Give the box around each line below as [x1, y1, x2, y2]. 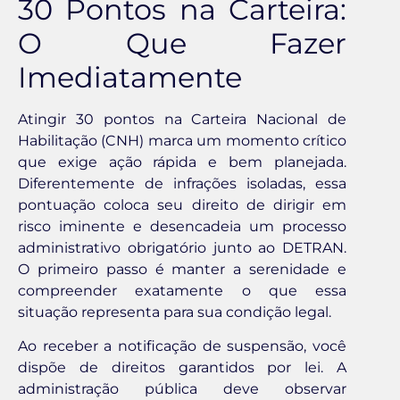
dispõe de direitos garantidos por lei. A [18, 359, 346, 377]
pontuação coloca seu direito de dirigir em [18, 196, 346, 213]
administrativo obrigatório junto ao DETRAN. [18, 238, 346, 256]
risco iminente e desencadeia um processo [18, 217, 346, 235]
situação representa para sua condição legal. [18, 303, 331, 321]
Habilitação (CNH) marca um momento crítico [18, 131, 346, 149]
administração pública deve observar [18, 380, 346, 398]
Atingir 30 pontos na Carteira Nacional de [18, 110, 346, 128]
